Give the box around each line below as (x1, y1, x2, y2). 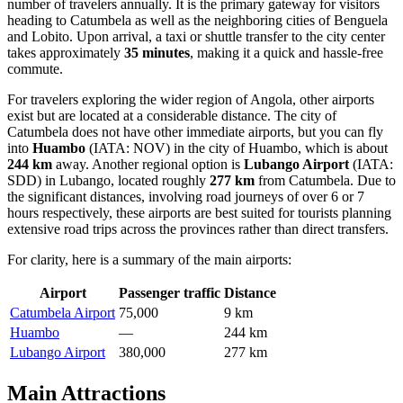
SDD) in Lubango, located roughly (7, 172, 210, 188)
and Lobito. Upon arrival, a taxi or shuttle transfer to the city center (7, 28, 385, 44)
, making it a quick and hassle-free (190, 44, 383, 60)
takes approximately (7, 44, 124, 60)
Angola (250, 91, 292, 107)
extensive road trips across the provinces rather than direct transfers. (7, 220, 389, 237)
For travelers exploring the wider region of (7, 91, 250, 107)
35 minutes (124, 44, 190, 60)
